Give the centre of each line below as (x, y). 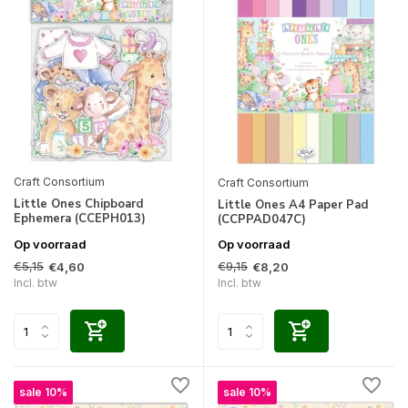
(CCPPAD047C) (262, 220)
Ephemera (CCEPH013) (80, 219)
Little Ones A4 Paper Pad (293, 205)
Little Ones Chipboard (78, 204)
